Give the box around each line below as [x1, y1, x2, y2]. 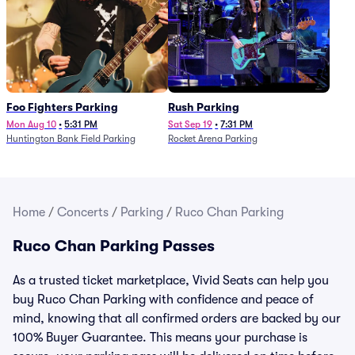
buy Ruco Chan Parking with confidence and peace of [13, 292, 314, 307]
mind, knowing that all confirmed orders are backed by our [13, 311, 341, 326]
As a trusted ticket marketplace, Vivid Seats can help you [13, 273, 329, 288]
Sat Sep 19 [168, 119, 212, 130]
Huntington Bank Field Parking [6, 133, 136, 144]
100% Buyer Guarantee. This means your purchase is [13, 330, 307, 345]
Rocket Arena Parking [168, 133, 258, 144]
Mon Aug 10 [6, 119, 56, 130]
